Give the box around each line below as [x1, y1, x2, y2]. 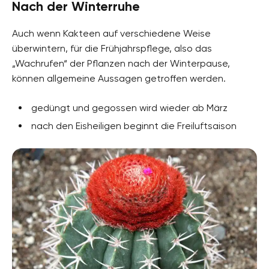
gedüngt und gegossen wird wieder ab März [31, 102, 228, 114]
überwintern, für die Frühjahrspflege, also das [12, 43, 212, 55]
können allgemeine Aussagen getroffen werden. [12, 73, 226, 85]
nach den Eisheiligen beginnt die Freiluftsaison [31, 120, 237, 132]
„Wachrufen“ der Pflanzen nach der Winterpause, [12, 58, 230, 70]
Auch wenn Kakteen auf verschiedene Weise [12, 28, 211, 40]
